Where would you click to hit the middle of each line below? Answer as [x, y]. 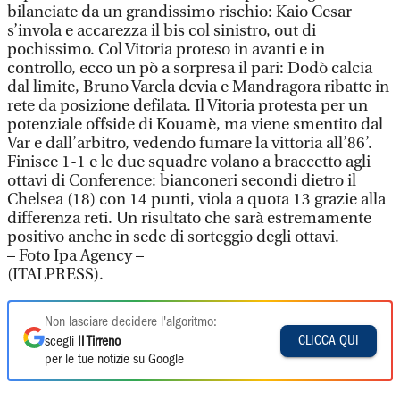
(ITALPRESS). [55, 275]
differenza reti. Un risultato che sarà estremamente [189, 218]
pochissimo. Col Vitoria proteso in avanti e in [166, 50]
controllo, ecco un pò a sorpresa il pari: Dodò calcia [190, 68]
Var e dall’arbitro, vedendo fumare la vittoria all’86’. [190, 143]
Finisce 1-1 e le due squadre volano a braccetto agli [189, 162]
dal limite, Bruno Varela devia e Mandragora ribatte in [198, 87]
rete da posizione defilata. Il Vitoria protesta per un [187, 106]
